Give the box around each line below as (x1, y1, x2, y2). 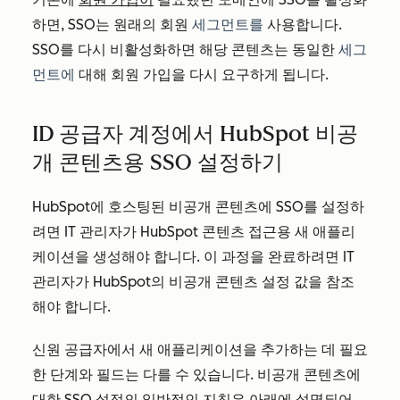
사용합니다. (263, 16, 342, 33)
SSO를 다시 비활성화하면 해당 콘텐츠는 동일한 (32, 41, 338, 58)
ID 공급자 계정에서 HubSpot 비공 (32, 121, 358, 146)
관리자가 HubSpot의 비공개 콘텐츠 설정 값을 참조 (32, 273, 354, 290)
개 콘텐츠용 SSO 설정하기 (32, 149, 283, 175)
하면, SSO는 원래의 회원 (32, 16, 192, 33)
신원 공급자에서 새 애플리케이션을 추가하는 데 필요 (32, 341, 368, 358)
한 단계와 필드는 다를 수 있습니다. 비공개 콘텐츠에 (32, 366, 361, 383)
